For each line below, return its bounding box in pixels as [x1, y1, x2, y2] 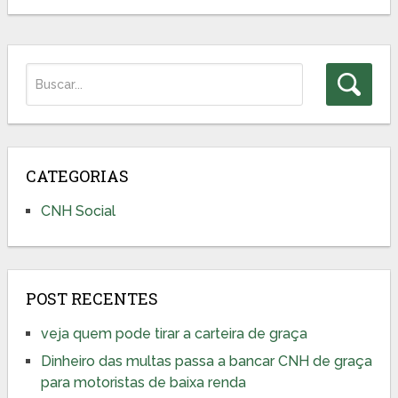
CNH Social [40, 202, 115, 219]
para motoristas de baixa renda [40, 373, 246, 391]
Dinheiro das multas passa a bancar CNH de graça [40, 352, 372, 370]
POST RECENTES [25, 287, 158, 309]
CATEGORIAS [25, 164, 129, 187]
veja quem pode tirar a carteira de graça [40, 324, 307, 342]
